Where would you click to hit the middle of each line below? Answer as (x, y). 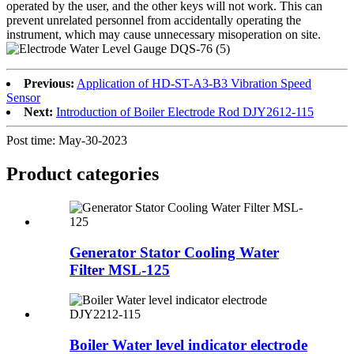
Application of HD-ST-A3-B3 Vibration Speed (194, 84)
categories (118, 174)
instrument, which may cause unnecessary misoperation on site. (164, 35)
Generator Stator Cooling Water (174, 252)
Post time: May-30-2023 (67, 141)
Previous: (49, 84)
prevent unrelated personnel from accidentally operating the (154, 21)
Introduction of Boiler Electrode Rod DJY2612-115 (185, 112)
